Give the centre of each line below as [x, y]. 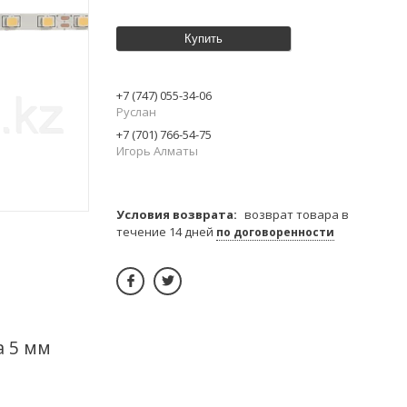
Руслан [136, 111]
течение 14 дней [166, 231]
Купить [203, 38]
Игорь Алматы [157, 150]
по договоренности [275, 232]
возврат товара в [297, 214]
